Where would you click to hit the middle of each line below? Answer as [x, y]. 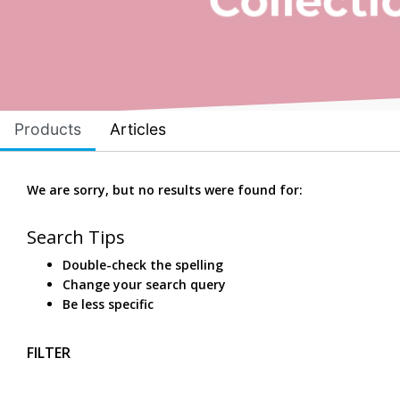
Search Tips [76, 237]
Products [48, 129]
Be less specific [108, 304]
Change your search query [144, 285]
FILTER [49, 353]
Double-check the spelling [143, 265]
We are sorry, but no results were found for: [165, 190]
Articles [138, 129]
